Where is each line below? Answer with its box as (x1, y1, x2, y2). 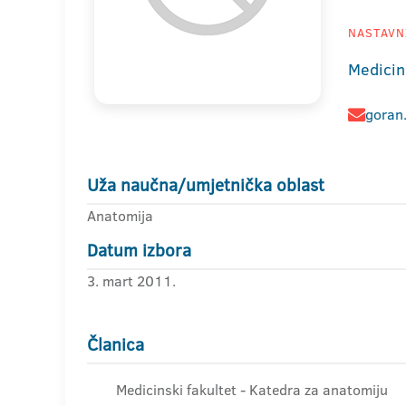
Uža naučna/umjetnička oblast (87, 173, 324, 198)
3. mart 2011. (87, 271, 176, 291)
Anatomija (87, 206, 153, 226)
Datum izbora (87, 238, 191, 263)
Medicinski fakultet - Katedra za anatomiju (116, 380, 388, 400)
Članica (87, 333, 144, 357)
